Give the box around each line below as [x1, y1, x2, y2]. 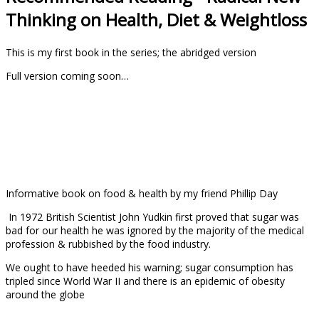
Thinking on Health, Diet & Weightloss [6, 7, 307, 31]
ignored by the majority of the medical [127, 223, 307, 237]
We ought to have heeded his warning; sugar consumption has [6, 260, 293, 274]
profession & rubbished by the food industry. [6, 236, 211, 251]
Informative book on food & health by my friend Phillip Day [6, 186, 278, 200]
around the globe [6, 287, 85, 301]
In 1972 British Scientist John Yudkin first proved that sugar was [6, 209, 299, 224]
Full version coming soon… [6, 68, 129, 83]
